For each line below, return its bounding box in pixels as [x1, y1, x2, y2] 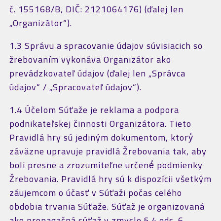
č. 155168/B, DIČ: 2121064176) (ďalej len [9, 2, 184, 16]
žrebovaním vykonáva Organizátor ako [9, 53, 171, 66]
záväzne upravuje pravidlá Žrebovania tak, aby [9, 145, 207, 158]
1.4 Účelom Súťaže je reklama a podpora [9, 103, 179, 116]
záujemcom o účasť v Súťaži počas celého [9, 186, 182, 199]
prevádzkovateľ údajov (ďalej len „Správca [9, 67, 185, 80]
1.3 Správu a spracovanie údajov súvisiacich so [9, 39, 203, 52]
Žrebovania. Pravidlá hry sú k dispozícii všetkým [9, 172, 212, 185]
